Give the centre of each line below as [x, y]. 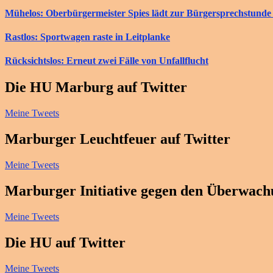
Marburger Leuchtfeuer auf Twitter [118, 139]
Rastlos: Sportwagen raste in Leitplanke [87, 37]
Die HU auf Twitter [65, 242]
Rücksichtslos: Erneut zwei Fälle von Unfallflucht [107, 61]
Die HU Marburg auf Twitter [96, 87]
